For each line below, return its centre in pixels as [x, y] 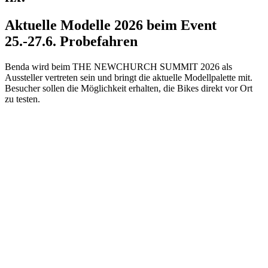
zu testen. [22, 99]
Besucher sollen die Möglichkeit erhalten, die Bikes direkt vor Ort [129, 89]
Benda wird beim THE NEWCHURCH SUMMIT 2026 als [118, 67]
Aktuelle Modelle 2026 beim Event [111, 25]
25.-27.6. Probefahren [71, 42]
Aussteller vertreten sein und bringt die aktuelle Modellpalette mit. [129, 78]
